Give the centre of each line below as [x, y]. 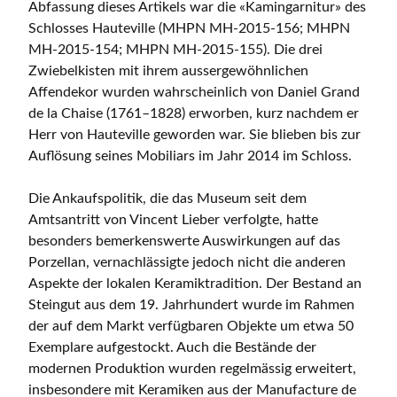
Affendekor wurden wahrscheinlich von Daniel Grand [194, 93]
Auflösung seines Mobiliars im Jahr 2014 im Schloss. [190, 156]
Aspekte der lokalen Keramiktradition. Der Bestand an [195, 284]
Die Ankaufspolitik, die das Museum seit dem [167, 199]
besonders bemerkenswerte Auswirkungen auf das [184, 241]
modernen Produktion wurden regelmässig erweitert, [192, 369]
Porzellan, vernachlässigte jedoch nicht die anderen [187, 263]
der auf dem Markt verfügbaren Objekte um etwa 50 [191, 327]
